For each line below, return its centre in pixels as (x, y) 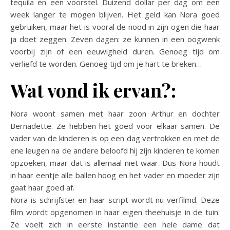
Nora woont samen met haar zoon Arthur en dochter (115, 113)
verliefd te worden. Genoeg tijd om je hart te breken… (106, 64)
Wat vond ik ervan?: (93, 90)
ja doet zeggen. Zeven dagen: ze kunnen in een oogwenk (115, 39)
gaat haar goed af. (42, 187)
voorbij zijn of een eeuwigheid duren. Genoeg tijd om (115, 51)
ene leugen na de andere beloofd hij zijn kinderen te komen (115, 150)
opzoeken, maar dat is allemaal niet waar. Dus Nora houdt (115, 163)
